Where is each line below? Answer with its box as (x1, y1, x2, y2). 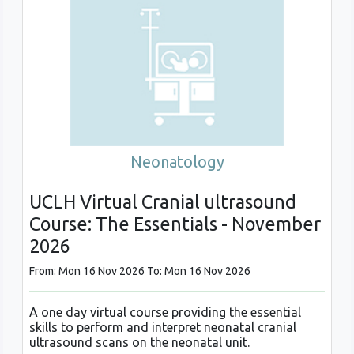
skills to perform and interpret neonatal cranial (29, 320, 296, 335)
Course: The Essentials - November (29, 213, 321, 235)
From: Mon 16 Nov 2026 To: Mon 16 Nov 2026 (29, 265, 250, 278)
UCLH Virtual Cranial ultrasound (29, 191, 296, 213)
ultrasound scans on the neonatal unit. (29, 335, 250, 350)
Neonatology (130, 153, 224, 171)
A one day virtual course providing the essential (29, 305, 301, 320)
